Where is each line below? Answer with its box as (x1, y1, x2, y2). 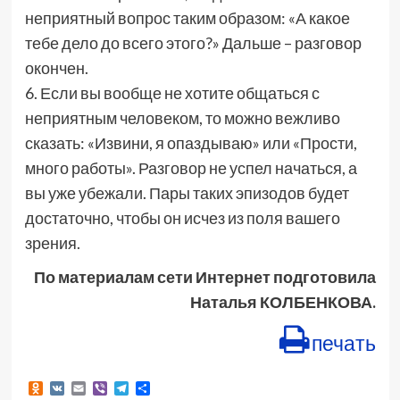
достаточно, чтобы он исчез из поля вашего (24, 208, 340, 229)
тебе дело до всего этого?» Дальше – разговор (24, 33, 362, 54)
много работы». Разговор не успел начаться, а (24, 158, 357, 179)
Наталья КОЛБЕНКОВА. (189, 292, 376, 312)
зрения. (24, 233, 80, 254)
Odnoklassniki (42, 379, 131, 396)
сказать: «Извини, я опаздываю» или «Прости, (24, 133, 357, 154)
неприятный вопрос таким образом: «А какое (24, 8, 350, 29)
